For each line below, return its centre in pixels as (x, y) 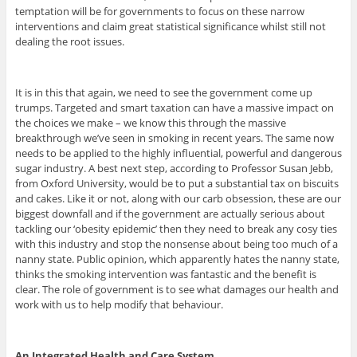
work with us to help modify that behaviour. (119, 304)
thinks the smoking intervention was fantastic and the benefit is (165, 274)
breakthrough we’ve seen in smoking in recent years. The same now (174, 137)
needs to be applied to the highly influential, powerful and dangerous (178, 153)
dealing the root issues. (69, 41)
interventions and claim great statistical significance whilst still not (170, 26)
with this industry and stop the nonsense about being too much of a (176, 243)
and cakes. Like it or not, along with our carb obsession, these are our (178, 198)
